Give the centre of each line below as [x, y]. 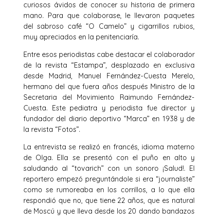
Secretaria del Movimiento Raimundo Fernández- [109, 98]
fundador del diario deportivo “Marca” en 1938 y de [109, 119]
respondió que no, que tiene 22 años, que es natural [109, 201]
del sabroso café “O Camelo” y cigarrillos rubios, [109, 26]
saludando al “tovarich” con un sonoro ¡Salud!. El [109, 169]
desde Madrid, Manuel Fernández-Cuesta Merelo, [109, 76]
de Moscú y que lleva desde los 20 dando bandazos [109, 211]
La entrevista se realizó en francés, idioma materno [109, 147]
